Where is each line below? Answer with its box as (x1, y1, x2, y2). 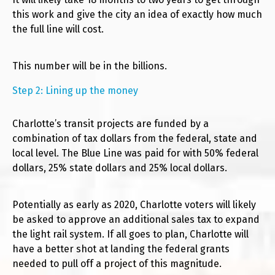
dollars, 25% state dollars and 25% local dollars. (12, 162, 227, 174)
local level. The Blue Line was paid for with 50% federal (12, 147, 258, 160)
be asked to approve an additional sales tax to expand (12, 214, 260, 226)
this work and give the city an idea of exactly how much (12, 9, 262, 21)
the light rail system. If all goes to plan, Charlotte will (12, 228, 249, 241)
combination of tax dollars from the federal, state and (12, 133, 257, 145)
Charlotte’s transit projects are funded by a (12, 118, 209, 130)
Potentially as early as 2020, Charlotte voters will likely (12, 199, 256, 211)
